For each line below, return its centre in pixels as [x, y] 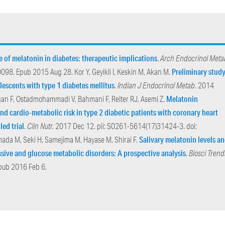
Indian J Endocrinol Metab [156, 85]
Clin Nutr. [41, 126]
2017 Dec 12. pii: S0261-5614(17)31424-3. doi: [126, 126]
